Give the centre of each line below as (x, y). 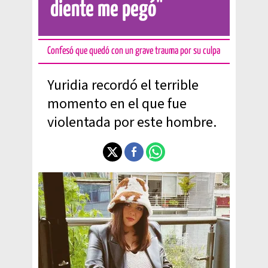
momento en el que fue (117, 104)
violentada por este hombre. (132, 122)
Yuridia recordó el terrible (123, 85)
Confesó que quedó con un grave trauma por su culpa (134, 51)
